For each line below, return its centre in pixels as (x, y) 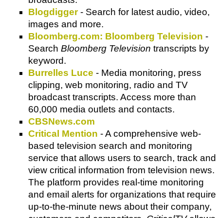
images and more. (66, 24)
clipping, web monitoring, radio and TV (108, 85)
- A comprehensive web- (149, 134)
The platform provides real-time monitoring (116, 182)
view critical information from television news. (121, 170)
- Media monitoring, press (147, 73)
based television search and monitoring (110, 146)
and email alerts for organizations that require (122, 195)
